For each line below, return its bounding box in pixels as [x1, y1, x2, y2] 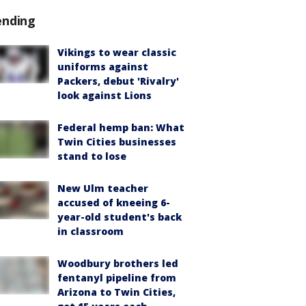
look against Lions [57, 89, 152, 102]
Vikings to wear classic [57, 46, 176, 59]
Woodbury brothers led [57, 257, 178, 270]
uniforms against [57, 60, 148, 73]
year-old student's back [57, 210, 182, 223]
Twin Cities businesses [57, 135, 176, 148]
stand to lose [57, 150, 126, 163]
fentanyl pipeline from [57, 271, 176, 284]
